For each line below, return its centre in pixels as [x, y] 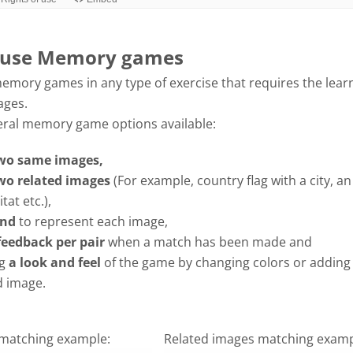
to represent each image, [92, 221]
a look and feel [53, 262]
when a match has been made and [208, 242]
